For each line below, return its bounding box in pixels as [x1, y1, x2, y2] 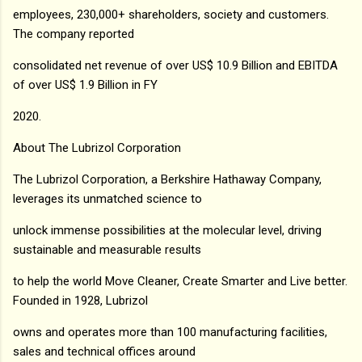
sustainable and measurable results [13, 242, 201, 257]
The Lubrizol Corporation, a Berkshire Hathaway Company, [13, 171, 322, 187]
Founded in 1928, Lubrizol [13, 293, 148, 308]
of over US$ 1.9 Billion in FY [13, 77, 158, 92]
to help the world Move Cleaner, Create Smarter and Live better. [13, 273, 347, 288]
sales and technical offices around [13, 343, 196, 359]
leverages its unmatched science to [13, 191, 202, 206]
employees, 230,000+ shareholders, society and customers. [13, 6, 329, 22]
